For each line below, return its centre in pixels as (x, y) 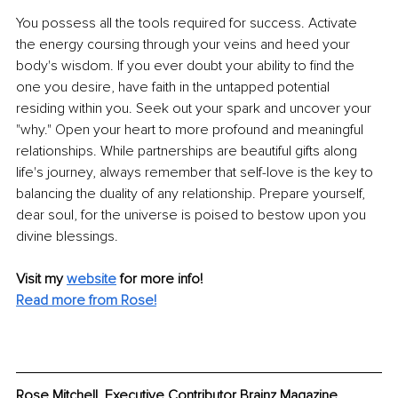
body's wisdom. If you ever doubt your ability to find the (187, 65)
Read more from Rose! (86, 300)
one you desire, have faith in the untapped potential (175, 87)
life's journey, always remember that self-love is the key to (196, 172)
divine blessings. (67, 236)
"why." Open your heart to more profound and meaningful (191, 129)
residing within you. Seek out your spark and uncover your (195, 108)
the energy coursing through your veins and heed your (185, 44)
